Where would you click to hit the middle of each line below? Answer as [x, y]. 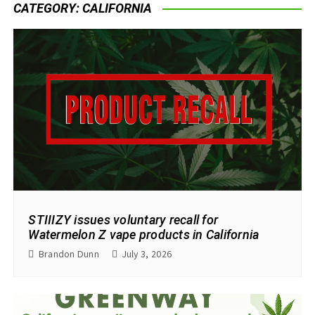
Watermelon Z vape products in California [144, 235]
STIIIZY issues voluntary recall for [123, 220]
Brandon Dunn [69, 254]
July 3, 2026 [147, 254]
